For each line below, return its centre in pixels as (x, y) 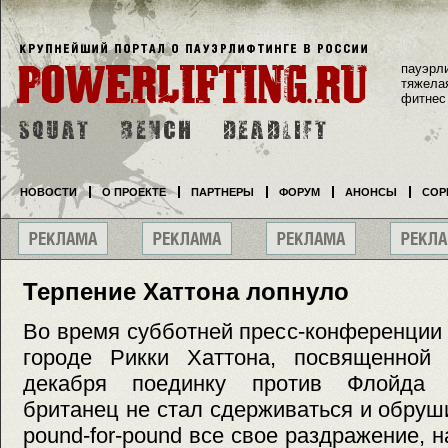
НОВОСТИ (48, 192)
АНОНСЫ (371, 192)
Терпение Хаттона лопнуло (186, 291)
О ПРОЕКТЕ (134, 192)
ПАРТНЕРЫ (222, 192)
